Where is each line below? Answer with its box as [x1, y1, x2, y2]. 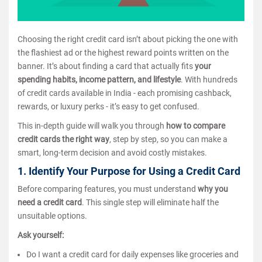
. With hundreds [181, 74, 237, 84]
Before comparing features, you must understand [18, 184, 198, 194]
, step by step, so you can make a [109, 134, 227, 144]
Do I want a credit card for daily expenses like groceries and [26, 249, 239, 259]
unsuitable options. [18, 211, 87, 220]
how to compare [166, 120, 225, 130]
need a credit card [18, 197, 82, 207]
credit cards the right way [18, 134, 109, 144]
